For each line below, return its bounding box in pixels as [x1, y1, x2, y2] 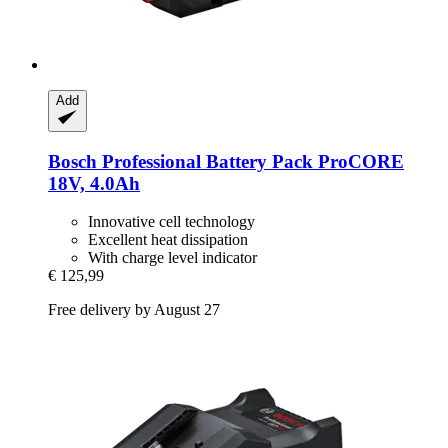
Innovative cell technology [88, 213, 255, 231]
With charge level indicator [88, 249, 257, 267]
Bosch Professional [48, 150, 201, 172]
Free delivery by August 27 [48, 301, 220, 319]
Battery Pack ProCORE [201, 150, 404, 172]
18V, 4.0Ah [48, 172, 140, 194]
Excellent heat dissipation [88, 231, 248, 249]
